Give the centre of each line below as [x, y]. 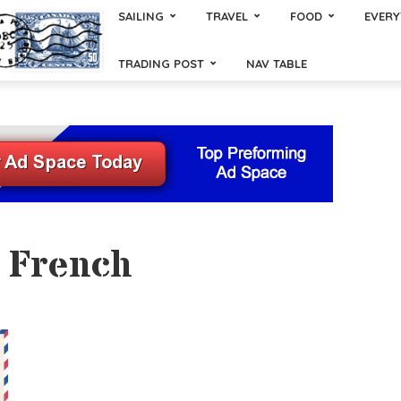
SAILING [141, 16]
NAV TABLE [277, 64]
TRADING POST [162, 64]
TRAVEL [227, 16]
